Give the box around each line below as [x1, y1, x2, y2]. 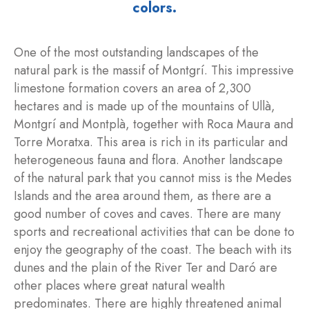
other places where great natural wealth [14, 276, 225, 295]
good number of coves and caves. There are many [14, 204, 281, 223]
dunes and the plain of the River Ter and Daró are [14, 258, 277, 277]
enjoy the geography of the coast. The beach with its [14, 240, 292, 259]
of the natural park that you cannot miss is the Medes [14, 168, 292, 187]
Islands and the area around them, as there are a [14, 186, 271, 205]
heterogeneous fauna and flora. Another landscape [14, 150, 283, 169]
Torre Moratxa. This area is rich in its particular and [14, 132, 288, 151]
